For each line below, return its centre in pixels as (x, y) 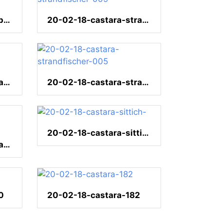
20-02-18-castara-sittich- (145, 133)
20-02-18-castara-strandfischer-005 (145, 82)
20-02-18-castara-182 (94, 195)
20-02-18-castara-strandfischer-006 (7, 82)
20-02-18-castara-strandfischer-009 (145, 20)
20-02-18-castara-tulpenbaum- (7, 20)
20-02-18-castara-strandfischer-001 (7, 145)
